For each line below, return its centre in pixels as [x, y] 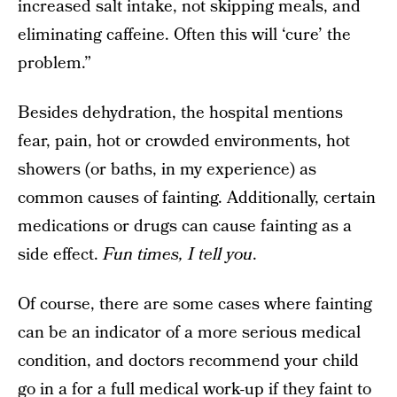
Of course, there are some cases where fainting [195, 304]
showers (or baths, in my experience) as [167, 170]
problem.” [54, 63]
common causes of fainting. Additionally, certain [197, 198]
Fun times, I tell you [178, 255]
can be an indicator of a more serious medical [189, 333]
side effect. [60, 255]
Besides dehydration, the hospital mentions [180, 113]
